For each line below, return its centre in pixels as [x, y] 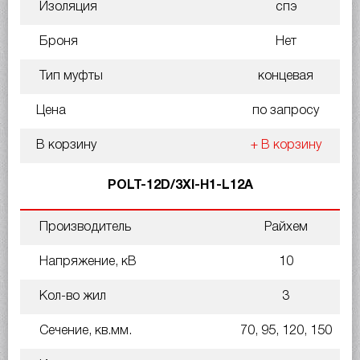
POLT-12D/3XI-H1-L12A [180, 185]
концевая [286, 76]
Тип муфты [70, 76]
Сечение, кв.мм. [84, 331]
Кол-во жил [71, 296]
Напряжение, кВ [86, 262]
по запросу [286, 110]
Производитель [84, 227]
